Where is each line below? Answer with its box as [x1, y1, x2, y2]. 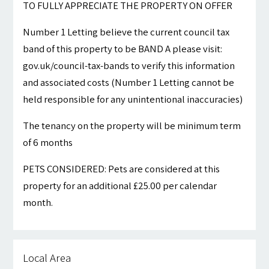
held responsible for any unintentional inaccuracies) [23, 92, 243, 106]
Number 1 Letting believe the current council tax [23, 25, 230, 39]
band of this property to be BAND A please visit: [23, 42, 223, 56]
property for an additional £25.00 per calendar [23, 179, 217, 193]
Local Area [23, 250, 71, 265]
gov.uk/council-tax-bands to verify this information [23, 59, 235, 73]
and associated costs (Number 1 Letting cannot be [23, 76, 235, 89]
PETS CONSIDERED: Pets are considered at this [23, 162, 220, 176]
